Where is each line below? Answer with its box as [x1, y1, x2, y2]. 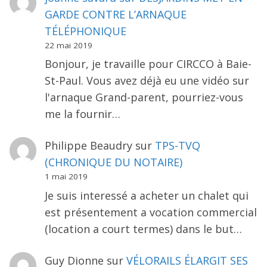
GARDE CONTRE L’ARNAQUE [44, 7, 187, 21]
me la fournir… [44, 107, 120, 122]
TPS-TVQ [154, 138, 200, 153]
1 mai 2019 [44, 171, 88, 182]
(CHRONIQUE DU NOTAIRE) [44, 155, 182, 170]
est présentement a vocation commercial [44, 204, 257, 219]
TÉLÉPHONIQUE [44, 23, 126, 38]
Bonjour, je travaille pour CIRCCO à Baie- [44, 57, 252, 72]
